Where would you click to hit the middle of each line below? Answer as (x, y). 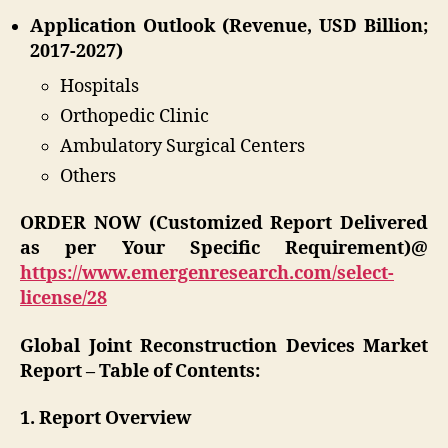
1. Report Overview (105, 419)
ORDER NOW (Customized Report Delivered (224, 224)
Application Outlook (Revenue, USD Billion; (229, 26)
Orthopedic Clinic (134, 116)
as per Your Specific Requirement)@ (224, 249)
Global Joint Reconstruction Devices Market (224, 346)
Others (88, 176)
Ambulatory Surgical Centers (182, 146)
